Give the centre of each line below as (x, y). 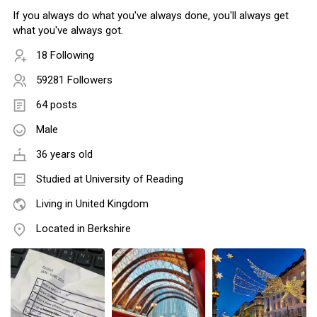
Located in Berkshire (83, 229)
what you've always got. (68, 31)
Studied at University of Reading (110, 179)
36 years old (64, 155)
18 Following (65, 56)
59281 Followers (74, 80)
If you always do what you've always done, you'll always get (151, 16)
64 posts (57, 105)
